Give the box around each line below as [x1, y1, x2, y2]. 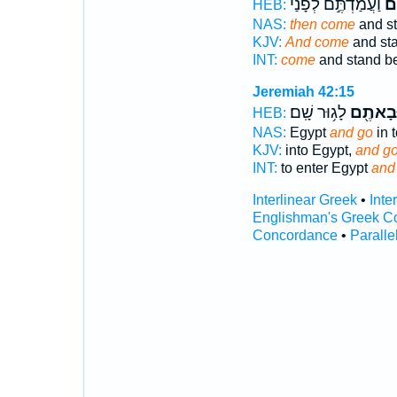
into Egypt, [281, 143, 355, 158]
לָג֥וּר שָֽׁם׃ [289, 103, 346, 122]
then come [289, 17, 355, 32]
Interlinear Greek [252, 192, 357, 207]
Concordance [252, 228, 338, 243]
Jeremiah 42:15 [252, 84, 354, 99]
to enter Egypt [276, 160, 371, 175]
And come [284, 35, 349, 50]
